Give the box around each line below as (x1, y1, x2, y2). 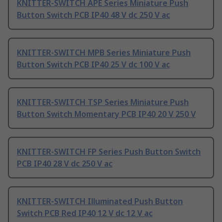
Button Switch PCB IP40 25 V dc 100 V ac (17, 59, 170, 70)
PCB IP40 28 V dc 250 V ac (17, 158, 112, 169)
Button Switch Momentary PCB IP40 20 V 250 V (17, 109, 196, 120)
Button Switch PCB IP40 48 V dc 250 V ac (17, 9, 170, 21)
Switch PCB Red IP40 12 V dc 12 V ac (17, 208, 153, 219)
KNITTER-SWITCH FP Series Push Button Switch (17, 146, 201, 158)
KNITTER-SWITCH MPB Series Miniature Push (17, 47, 191, 58)
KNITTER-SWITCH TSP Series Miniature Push (17, 97, 189, 108)
